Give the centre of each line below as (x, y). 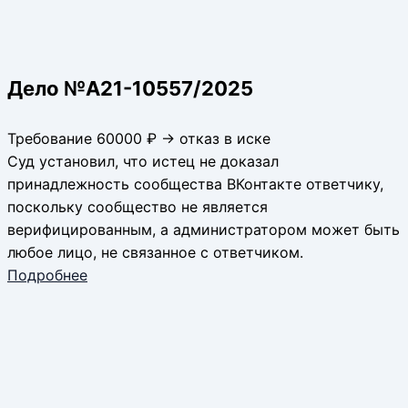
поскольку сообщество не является (138, 207)
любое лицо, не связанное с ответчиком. (155, 253)
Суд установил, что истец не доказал (143, 162)
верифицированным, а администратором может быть (204, 230)
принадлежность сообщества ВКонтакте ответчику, (195, 184)
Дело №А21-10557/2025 (130, 89)
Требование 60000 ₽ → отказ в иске (139, 139)
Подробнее (47, 275)
